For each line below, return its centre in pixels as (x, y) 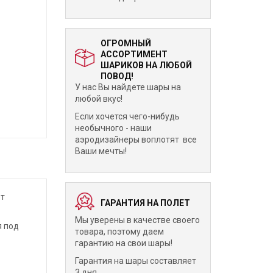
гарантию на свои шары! (123, 243)
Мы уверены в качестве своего (137, 220)
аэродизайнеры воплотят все (136, 140)
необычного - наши (113, 128)
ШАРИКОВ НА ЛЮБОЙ (146, 65)
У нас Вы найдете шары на (128, 87)
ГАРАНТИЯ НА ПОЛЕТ (145, 203)
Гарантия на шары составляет (135, 261)
